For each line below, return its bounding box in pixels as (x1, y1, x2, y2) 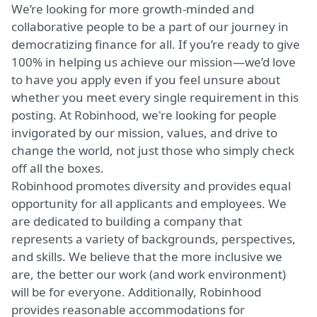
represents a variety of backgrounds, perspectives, (11, 231, 296, 247)
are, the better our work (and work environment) (11, 266, 286, 282)
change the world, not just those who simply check (11, 142, 294, 158)
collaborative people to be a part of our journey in (11, 18, 289, 35)
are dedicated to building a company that (11, 213, 242, 229)
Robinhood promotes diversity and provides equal (11, 178, 291, 194)
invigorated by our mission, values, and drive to (11, 125, 277, 141)
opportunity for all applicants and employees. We (11, 195, 287, 212)
